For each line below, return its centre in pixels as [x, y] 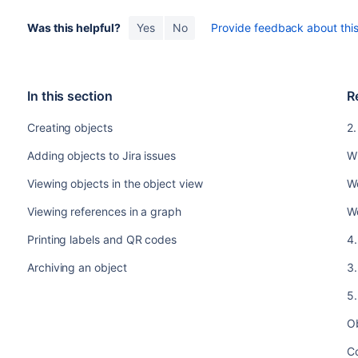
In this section [70, 95]
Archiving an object [77, 267]
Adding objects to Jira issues [101, 155]
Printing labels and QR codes [102, 239]
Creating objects [70, 127]
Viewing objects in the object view [115, 183]
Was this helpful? [74, 27]
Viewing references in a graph [104, 211]
